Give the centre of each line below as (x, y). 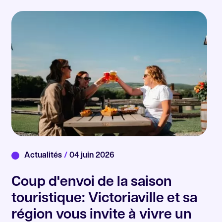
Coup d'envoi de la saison (92, 183)
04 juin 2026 (91, 156)
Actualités (44, 156)
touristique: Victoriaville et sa (105, 199)
